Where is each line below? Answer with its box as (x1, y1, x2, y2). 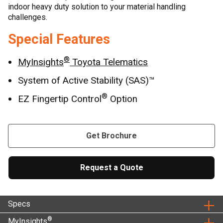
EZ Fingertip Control (18, 93, 102, 105)
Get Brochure (86, 131, 137, 140)
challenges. (8, 12, 47, 22)
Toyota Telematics (70, 56, 148, 68)
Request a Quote (80, 163, 143, 172)
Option (108, 93, 137, 105)
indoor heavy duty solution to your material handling (8, 2, 186, 11)
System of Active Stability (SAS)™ (18, 75, 155, 86)
